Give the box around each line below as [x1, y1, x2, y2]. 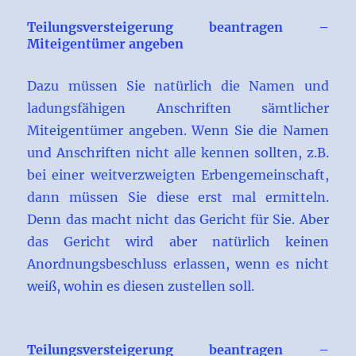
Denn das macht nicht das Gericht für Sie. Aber [27, 211, 329, 228]
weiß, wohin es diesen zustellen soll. [27, 278, 255, 295]
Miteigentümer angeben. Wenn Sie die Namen [27, 122, 329, 139]
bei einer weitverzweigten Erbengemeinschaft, [27, 167, 329, 184]
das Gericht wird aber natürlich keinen [27, 234, 329, 250]
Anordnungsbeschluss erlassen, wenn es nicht [27, 256, 329, 273]
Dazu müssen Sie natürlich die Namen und [27, 78, 329, 95]
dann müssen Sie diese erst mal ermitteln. [27, 189, 329, 206]
